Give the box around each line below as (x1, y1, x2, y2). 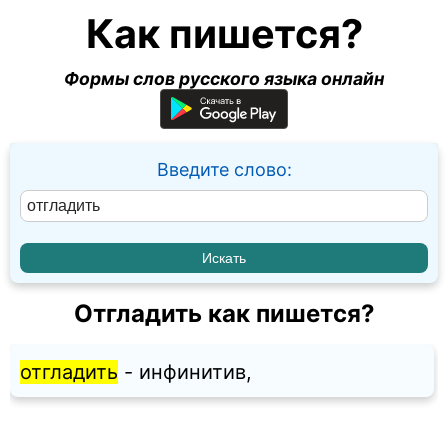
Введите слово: (156, 159, 292, 180)
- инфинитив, (118, 360, 252, 385)
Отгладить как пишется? (73, 299, 375, 329)
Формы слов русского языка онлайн (64, 68, 384, 89)
